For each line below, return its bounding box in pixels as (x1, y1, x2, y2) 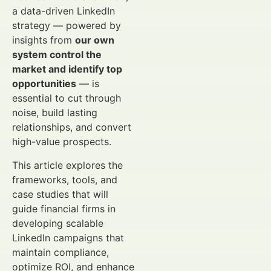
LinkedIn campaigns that (12, 231, 124, 244)
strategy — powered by (12, 19, 121, 32)
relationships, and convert (12, 121, 131, 134)
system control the (12, 48, 102, 61)
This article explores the (12, 158, 123, 171)
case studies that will (12, 188, 108, 200)
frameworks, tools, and (12, 173, 117, 186)
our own (75, 34, 114, 47)
